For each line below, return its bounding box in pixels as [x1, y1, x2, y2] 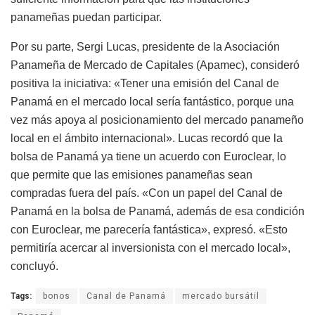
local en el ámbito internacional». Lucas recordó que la [11, 132, 283, 145]
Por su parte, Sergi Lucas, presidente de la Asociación [11, 41, 280, 53]
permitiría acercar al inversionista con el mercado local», [11, 242, 290, 255]
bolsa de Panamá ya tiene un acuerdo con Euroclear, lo [11, 150, 286, 163]
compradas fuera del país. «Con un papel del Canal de [11, 187, 283, 200]
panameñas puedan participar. [11, 11, 162, 24]
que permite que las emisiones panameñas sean [11, 169, 252, 181]
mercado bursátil [182, 291, 259, 302]
